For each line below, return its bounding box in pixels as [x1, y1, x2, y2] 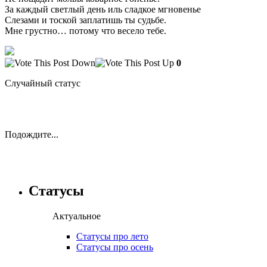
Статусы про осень [76, 241, 153, 252]
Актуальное [52, 210, 101, 221]
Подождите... [5, 129, 58, 139]
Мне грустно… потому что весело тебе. [5, 25, 166, 36]
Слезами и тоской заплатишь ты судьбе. [5, 14, 166, 25]
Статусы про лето [76, 231, 148, 241]
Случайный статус [5, 77, 80, 88]
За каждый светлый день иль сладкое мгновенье [5, 4, 201, 14]
